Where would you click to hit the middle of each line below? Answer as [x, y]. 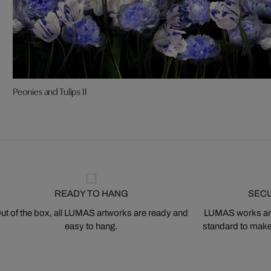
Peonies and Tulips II [50, 91]
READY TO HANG [91, 194]
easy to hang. [91, 227]
